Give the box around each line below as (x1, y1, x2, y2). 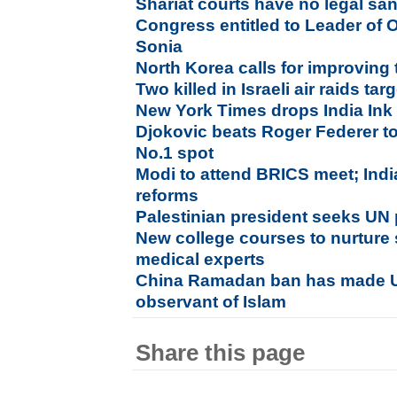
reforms (136, 186, 199, 205)
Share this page (136, 340, 306, 365)
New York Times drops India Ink (136, 101, 393, 120)
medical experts (136, 250, 266, 269)
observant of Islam (136, 292, 287, 311)
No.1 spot (136, 144, 214, 162)
